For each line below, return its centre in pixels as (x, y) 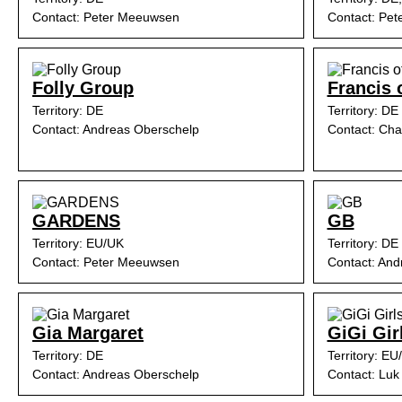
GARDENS (76, 221)
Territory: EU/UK (78, 243)
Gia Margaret (88, 333)
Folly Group (83, 88)
